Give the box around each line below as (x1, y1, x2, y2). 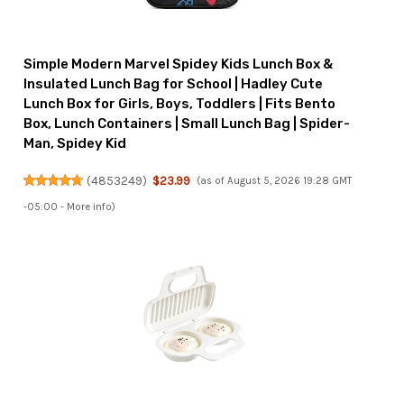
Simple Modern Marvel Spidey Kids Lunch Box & (23, 55, 334, 72)
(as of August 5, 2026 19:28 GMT (196, 174, 352, 187)
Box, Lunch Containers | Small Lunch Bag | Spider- (23, 115, 351, 132)
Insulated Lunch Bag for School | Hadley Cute (23, 75, 324, 92)
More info (67, 200, 113, 213)
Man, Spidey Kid (23, 134, 127, 151)
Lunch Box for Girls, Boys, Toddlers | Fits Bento (23, 95, 336, 112)
